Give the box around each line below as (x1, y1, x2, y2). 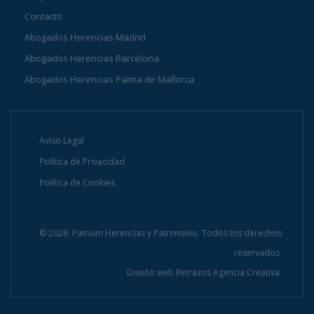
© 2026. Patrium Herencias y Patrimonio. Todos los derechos (39, 227, 282, 240)
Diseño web (127, 266, 174, 279)
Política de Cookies (39, 177, 115, 189)
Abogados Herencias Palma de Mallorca (25, 73, 194, 86)
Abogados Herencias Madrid (25, 31, 146, 44)
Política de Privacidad (39, 156, 125, 168)
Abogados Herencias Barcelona (25, 52, 159, 65)
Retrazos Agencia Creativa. (174, 266, 282, 279)
